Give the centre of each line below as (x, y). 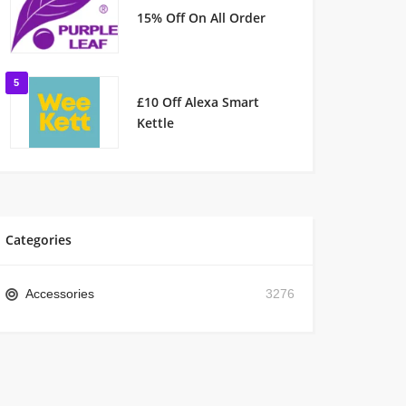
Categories (38, 240)
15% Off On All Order (201, 17)
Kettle (155, 123)
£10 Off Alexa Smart (198, 102)
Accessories (60, 294)
